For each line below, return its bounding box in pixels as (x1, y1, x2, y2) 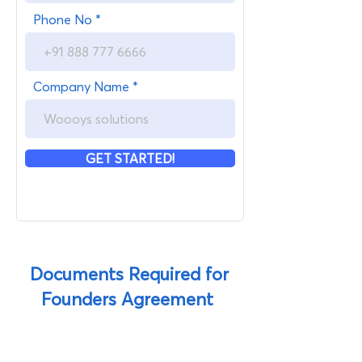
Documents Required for (30, 263, 229, 285)
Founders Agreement (40, 288, 218, 310)
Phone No (33, 11, 92, 27)
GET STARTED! (86, 150, 175, 166)
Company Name (33, 78, 129, 95)
